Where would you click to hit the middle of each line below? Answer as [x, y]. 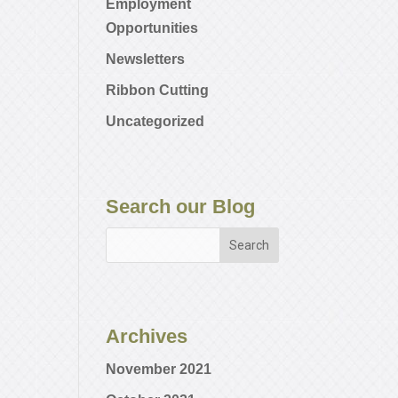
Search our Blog [181, 207]
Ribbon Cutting [158, 91]
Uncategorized [155, 122]
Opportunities [152, 28]
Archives [147, 337]
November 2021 [159, 370]
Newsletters [146, 60]
